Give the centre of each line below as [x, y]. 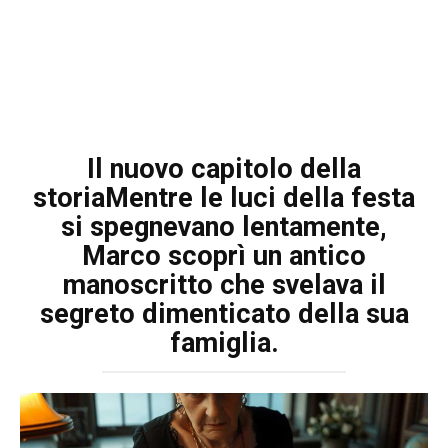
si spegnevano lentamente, [224, 226]
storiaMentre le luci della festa [224, 197]
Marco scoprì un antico [224, 255]
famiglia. [224, 342]
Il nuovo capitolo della [224, 168]
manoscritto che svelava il [224, 284]
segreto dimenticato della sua [224, 313]
